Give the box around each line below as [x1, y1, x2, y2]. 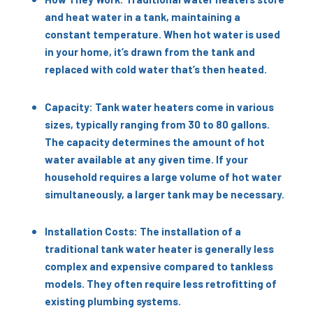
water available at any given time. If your [44, 152, 248, 166]
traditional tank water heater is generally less [44, 242, 274, 256]
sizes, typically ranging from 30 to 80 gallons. [44, 117, 270, 131]
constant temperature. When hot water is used [44, 28, 280, 41]
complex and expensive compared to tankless [44, 260, 273, 273]
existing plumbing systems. [44, 295, 181, 308]
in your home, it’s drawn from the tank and [44, 45, 255, 59]
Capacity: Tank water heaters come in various [44, 100, 274, 113]
